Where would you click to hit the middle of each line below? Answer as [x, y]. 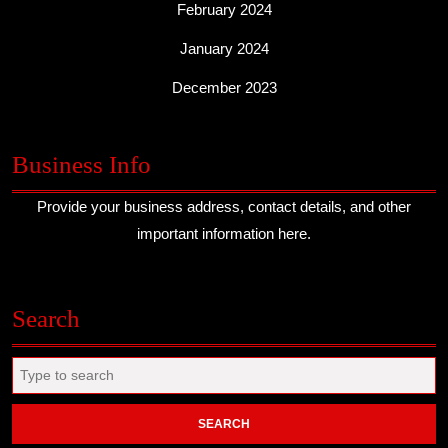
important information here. [224, 233]
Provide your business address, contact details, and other [224, 206]
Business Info [81, 164]
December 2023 [224, 87]
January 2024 [224, 48]
